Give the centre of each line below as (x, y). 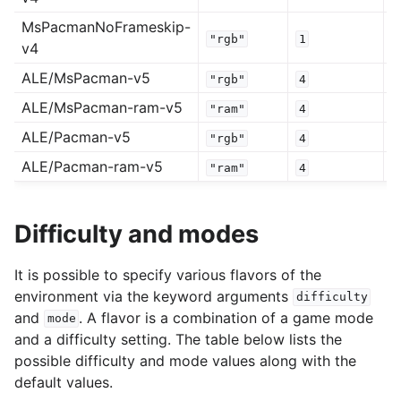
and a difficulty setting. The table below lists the (178, 339)
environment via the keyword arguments (154, 296)
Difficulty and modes (137, 234)
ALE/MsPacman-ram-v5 (102, 108)
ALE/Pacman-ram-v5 (92, 167)
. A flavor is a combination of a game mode (226, 317)
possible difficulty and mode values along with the (185, 360)
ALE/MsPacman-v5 (86, 78)
